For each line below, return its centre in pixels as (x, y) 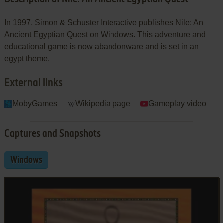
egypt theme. (27, 58)
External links (33, 83)
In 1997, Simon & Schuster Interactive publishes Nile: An (104, 22)
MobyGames (35, 103)
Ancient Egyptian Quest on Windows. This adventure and (105, 34)
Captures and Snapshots (52, 134)
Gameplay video (177, 103)
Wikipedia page (103, 103)
